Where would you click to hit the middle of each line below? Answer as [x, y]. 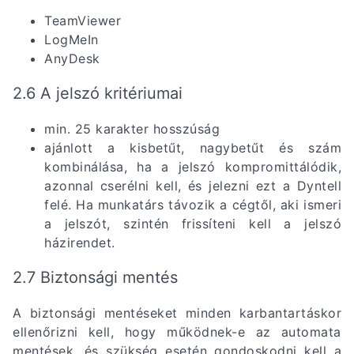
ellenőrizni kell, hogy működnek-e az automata [177, 331]
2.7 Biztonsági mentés [95, 277]
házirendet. [80, 242]
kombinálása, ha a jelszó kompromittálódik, [193, 166]
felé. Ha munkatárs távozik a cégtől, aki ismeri [193, 204]
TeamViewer [83, 20]
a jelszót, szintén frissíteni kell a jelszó [193, 223]
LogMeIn [73, 39]
